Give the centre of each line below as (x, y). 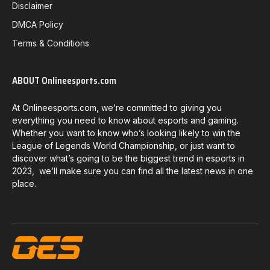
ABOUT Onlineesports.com (64, 80)
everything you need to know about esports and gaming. (125, 120)
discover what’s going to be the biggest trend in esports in (128, 158)
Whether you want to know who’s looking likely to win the (126, 133)
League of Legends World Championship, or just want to (124, 145)
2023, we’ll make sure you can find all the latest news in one (133, 171)
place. (24, 183)
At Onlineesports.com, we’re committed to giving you (117, 107)
